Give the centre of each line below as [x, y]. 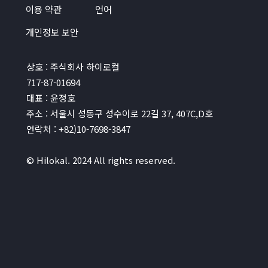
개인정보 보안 [52, 31]
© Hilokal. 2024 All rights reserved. [100, 160]
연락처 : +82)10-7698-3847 [78, 129]
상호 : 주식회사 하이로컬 [73, 67]
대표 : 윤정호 [51, 98]
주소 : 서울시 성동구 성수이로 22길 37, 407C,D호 [119, 114]
